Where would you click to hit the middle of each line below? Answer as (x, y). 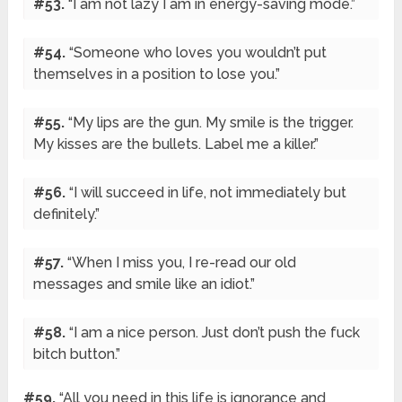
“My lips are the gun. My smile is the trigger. (211, 123)
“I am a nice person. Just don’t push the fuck (215, 333)
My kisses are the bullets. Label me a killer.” (176, 144)
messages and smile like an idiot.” (144, 284)
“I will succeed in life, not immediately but (208, 193)
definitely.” (67, 214)
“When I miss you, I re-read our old (182, 263)
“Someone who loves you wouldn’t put (198, 53)
